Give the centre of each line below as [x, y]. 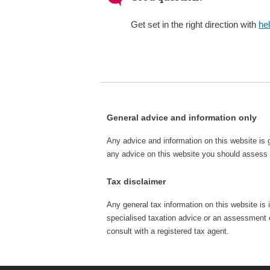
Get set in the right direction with [195, 24]
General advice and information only [182, 117]
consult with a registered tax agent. [168, 231]
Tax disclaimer [136, 181]
